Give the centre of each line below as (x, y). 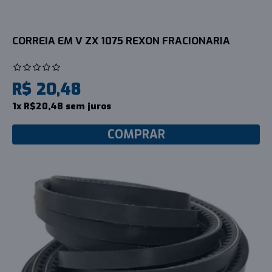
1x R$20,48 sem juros (62, 106)
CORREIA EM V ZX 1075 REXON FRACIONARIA (121, 41)
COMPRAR (136, 134)
